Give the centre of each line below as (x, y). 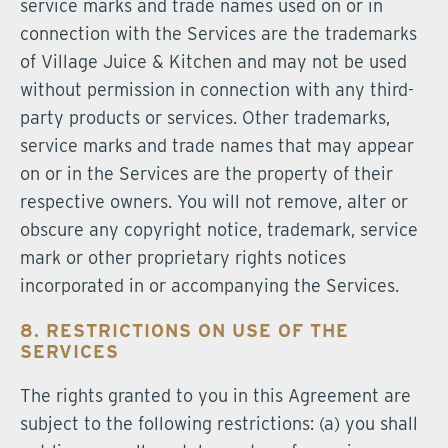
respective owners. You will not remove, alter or (214, 201)
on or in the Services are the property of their (206, 173)
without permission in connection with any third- (217, 89)
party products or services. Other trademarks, (205, 117)
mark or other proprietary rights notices (183, 257)
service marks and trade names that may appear (217, 145)
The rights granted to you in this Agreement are (215, 395)
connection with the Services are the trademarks (218, 33)
